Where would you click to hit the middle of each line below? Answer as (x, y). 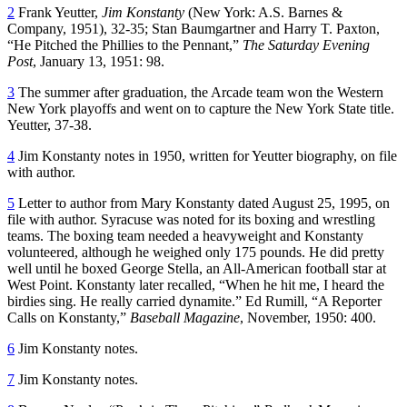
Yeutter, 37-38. (50, 124)
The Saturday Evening (306, 45)
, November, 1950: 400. (310, 317)
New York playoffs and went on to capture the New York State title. (201, 108)
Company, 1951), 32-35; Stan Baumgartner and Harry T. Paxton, (194, 28)
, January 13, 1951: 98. (99, 61)
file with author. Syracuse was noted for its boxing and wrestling (191, 219)
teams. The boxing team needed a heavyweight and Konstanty (185, 235)
